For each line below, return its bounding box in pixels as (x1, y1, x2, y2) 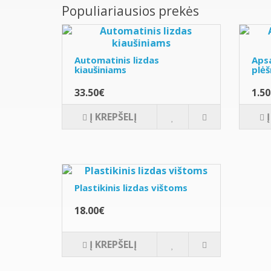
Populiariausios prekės (62, 2, 199, 19)
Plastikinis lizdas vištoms (74, 181, 188, 194)
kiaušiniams (74, 63, 126, 76)
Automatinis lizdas (74, 53, 159, 66)
